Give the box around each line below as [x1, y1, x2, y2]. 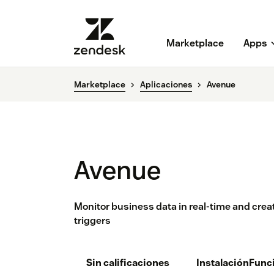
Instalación [196, 256, 249, 270]
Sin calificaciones [86, 256, 169, 270]
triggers [74, 214, 111, 228]
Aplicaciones [140, 79, 192, 91]
